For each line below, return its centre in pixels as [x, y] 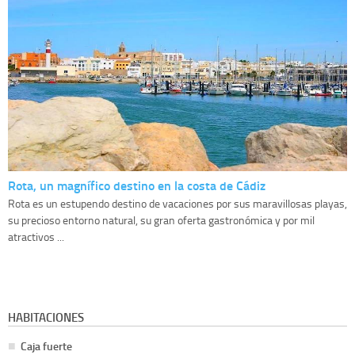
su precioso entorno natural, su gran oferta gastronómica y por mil [161, 220]
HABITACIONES [46, 317]
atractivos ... [36, 237]
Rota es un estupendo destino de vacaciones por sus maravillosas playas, [177, 204]
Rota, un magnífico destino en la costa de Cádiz [137, 185]
